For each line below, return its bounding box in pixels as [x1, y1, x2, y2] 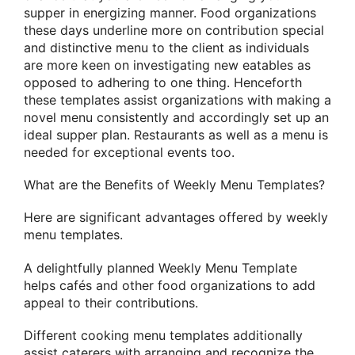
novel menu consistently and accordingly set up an [24, 109, 329, 126]
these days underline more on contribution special [24, 22, 324, 39]
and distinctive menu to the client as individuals [24, 40, 309, 56]
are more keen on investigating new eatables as [24, 57, 311, 74]
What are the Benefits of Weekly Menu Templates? [24, 177, 325, 193]
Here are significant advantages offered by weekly [24, 209, 328, 226]
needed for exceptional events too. [24, 144, 235, 161]
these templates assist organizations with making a [24, 92, 331, 109]
